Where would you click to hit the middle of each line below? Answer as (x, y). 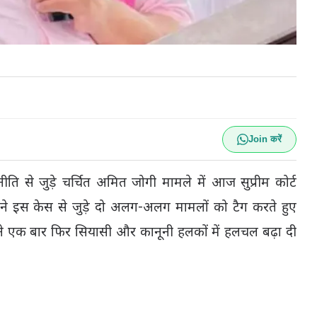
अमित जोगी (126, 184)
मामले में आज (199, 184)
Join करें (265, 139)
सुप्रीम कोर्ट (269, 184)
